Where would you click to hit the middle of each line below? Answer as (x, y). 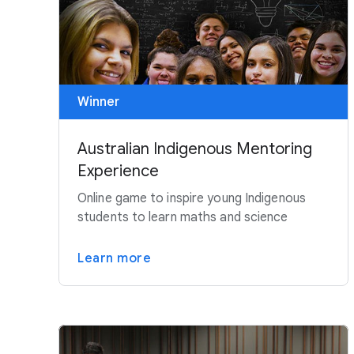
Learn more (114, 259)
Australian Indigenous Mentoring (195, 149)
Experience (118, 171)
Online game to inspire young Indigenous (192, 199)
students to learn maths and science (183, 218)
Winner (98, 102)
